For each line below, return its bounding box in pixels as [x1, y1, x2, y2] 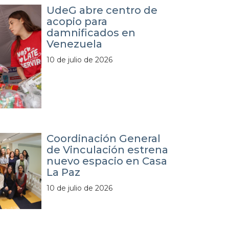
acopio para [47, 15, 108, 28]
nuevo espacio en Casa [47, 154, 168, 167]
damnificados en [47, 26, 136, 39]
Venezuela [47, 37, 103, 50]
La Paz [47, 166, 81, 178]
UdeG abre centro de [47, 4, 158, 16]
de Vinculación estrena [47, 143, 169, 156]
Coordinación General [47, 132, 161, 145]
